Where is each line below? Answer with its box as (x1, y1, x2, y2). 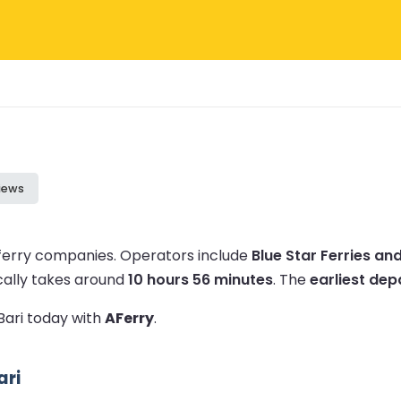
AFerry (105, 307, 154, 328)
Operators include (120, 244, 252, 266)
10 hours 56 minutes (128, 269, 273, 290)
